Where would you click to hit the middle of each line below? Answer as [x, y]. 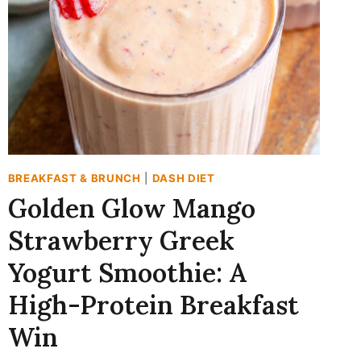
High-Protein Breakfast [153, 305]
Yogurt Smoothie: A [127, 272]
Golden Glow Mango [131, 208]
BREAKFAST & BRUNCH [74, 178]
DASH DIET [183, 178]
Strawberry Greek [121, 240]
